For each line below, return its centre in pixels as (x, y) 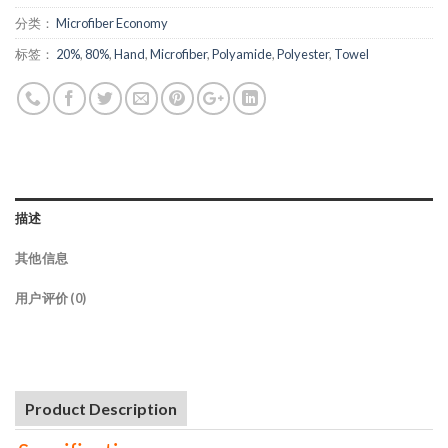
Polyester (303, 54)
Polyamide (242, 54)
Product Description (101, 409)
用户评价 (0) (51, 298)
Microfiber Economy (112, 23)
